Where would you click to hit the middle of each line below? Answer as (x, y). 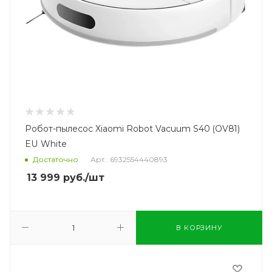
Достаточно (56, 159)
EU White (46, 144)
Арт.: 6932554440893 (129, 159)
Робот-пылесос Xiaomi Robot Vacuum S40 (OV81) (132, 128)
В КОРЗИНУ (199, 227)
